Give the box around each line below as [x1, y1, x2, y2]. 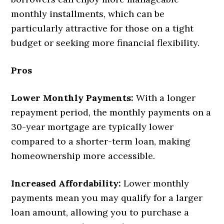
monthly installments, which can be [11, 8, 165, 20]
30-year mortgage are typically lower [11, 121, 174, 133]
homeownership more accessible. [11, 150, 155, 162]
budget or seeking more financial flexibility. [11, 37, 200, 49]
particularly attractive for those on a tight [11, 22, 194, 34]
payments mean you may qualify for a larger [11, 192, 203, 204]
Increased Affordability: [11, 177, 121, 189]
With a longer [133, 92, 196, 104]
